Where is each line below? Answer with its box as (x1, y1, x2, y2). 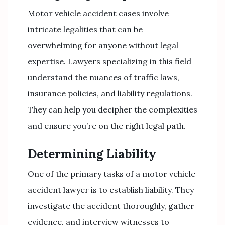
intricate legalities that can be (28, 24, 143, 34)
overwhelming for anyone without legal (28, 40, 178, 50)
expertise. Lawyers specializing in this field (28, 56, 191, 66)
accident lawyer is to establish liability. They (28, 185, 194, 195)
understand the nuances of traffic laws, (28, 72, 179, 82)
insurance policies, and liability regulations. (28, 88, 192, 98)
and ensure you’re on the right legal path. (28, 121, 186, 131)
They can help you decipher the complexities (28, 104, 197, 115)
